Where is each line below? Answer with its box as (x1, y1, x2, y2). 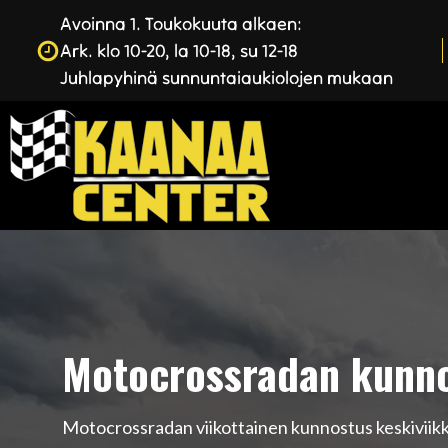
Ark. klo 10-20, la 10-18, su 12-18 (59, 39, 298, 62)
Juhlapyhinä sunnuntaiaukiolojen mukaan (59, 66, 393, 89)
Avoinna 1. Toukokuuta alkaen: (59, 12, 302, 35)
